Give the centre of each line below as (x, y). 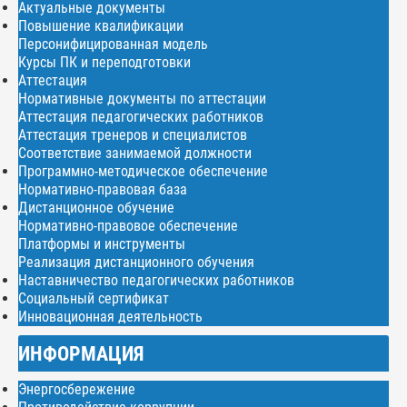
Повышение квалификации (101, 25)
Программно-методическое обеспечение (143, 171)
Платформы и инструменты (102, 243)
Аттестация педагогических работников (141, 116)
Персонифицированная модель (113, 44)
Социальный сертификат (94, 298)
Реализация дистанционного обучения (136, 262)
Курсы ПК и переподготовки (104, 62)
